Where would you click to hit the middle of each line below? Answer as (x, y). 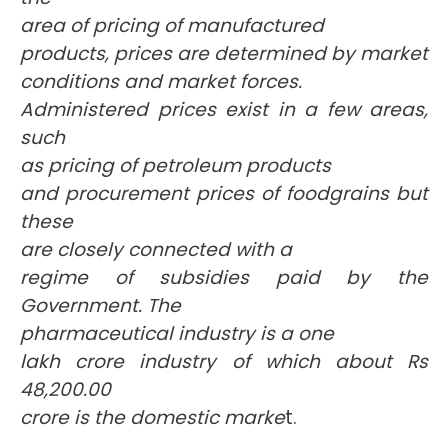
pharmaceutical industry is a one (177, 333)
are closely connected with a (156, 249)
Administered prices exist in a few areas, (224, 109)
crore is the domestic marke (152, 417)
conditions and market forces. (161, 81)
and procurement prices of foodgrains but (224, 193)
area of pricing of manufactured (172, 25)
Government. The (100, 305)
